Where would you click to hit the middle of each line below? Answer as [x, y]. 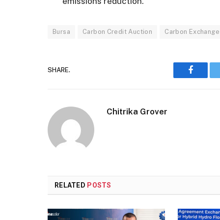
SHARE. [59, 70]
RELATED [71, 185]
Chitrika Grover [137, 111]
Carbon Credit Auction [117, 31]
